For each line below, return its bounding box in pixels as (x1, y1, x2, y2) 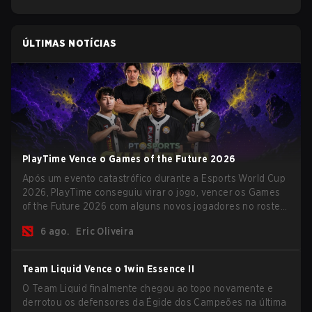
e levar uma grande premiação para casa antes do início (22, 214, 279, 226)
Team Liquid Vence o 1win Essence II (22, 263, 194, 274)
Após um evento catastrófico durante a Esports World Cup (22, 173, 286, 184)
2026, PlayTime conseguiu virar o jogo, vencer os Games (22, 187, 281, 198)
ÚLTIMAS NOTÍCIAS (22, 38, 117, 49)
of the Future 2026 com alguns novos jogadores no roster (22, 201, 284, 212)
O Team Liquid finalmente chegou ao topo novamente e (22, 283, 274, 294)
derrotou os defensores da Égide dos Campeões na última (22, 297, 287, 308)
